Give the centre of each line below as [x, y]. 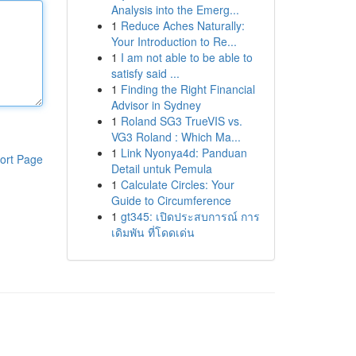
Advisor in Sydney [156, 105]
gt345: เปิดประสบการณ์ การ [190, 216]
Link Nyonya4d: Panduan [184, 153]
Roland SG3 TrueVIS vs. [181, 121]
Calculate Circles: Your [177, 184]
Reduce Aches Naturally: [182, 25]
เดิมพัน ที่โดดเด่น [153, 232]
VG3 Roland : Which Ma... [176, 137]
